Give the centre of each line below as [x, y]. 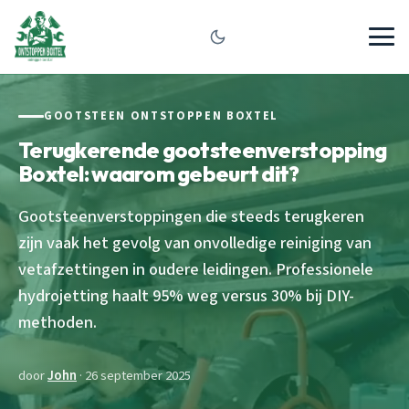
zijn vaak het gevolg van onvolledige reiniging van [195, 242]
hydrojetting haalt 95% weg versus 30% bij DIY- [186, 295]
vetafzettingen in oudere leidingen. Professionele [196, 269]
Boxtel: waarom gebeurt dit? [159, 173]
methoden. [58, 322]
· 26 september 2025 [134, 375]
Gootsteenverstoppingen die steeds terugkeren [191, 216]
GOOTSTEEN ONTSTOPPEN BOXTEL [161, 116]
